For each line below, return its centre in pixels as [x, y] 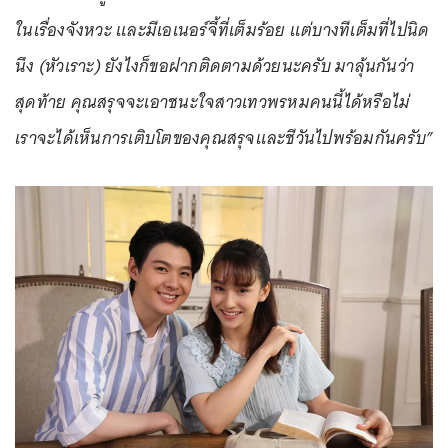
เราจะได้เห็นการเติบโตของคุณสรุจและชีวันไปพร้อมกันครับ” [224, 138]
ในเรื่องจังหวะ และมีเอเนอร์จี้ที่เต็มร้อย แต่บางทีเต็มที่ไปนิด [222, 30]
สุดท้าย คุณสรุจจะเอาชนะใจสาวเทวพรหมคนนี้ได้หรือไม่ [213, 102]
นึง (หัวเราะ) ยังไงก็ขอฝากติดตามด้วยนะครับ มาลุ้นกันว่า [214, 66]
